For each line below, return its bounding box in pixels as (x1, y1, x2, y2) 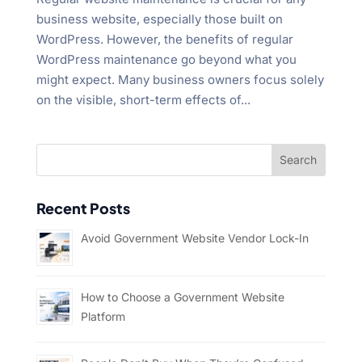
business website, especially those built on (36, 11, 283, 27)
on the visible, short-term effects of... (36, 91, 250, 107)
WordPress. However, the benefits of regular (36, 31, 293, 47)
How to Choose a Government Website (80, 289, 284, 304)
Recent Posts (36, 198, 130, 217)
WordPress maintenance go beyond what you (36, 51, 297, 67)
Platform (80, 309, 125, 323)
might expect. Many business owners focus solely (36, 71, 324, 87)
